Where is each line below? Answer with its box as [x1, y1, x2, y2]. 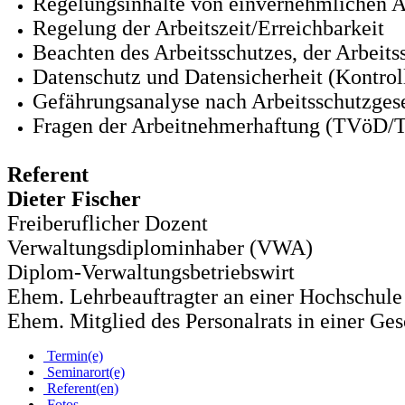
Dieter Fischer [7, 187, 141, 212]
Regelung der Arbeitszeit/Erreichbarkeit [33, 16, 384, 41]
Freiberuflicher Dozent [7, 212, 208, 236]
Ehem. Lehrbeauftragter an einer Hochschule [7, 285, 402, 309]
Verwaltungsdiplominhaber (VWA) [7, 236, 313, 260]
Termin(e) [43, 348, 103, 364]
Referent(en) [43, 381, 118, 397]
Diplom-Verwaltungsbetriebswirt [7, 260, 295, 285]
